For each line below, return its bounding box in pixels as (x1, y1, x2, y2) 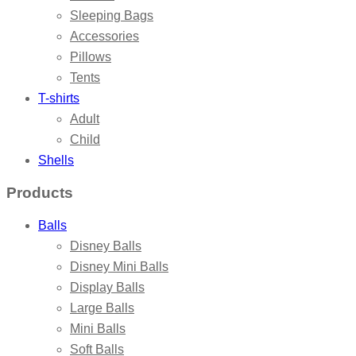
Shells (38, 153, 74, 168)
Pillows (70, 50, 111, 64)
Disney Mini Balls (70, 259, 168, 273)
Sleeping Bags (70, 9, 153, 23)
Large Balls (70, 300, 134, 315)
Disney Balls (70, 238, 141, 253)
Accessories (70, 29, 139, 44)
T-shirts (38, 91, 79, 106)
